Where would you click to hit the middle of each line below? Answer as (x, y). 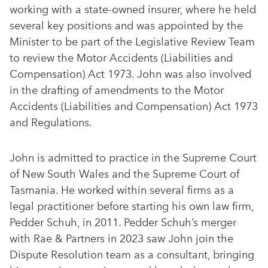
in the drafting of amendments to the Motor (117, 91)
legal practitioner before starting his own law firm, (132, 207)
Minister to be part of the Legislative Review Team (132, 42)
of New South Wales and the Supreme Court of (124, 174)
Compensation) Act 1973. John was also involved (130, 74)
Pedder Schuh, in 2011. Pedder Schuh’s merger (123, 223)
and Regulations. (51, 123)
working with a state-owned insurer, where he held (133, 10)
